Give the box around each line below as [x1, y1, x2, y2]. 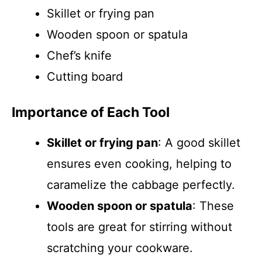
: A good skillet [158, 136, 240, 150]
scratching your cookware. [47, 241, 193, 255]
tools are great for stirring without [47, 220, 232, 234]
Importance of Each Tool [12, 104, 170, 120]
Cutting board [47, 70, 123, 84]
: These [192, 199, 234, 213]
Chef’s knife [47, 49, 112, 63]
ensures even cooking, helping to [47, 157, 232, 171]
